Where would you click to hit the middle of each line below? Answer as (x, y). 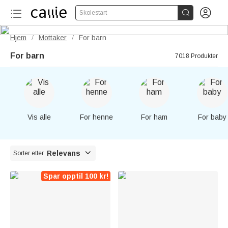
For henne (97, 117)
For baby (212, 117)
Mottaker (53, 38)
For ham (154, 117)
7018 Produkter (196, 56)
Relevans (64, 153)
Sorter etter (28, 153)
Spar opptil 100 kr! (76, 176)
